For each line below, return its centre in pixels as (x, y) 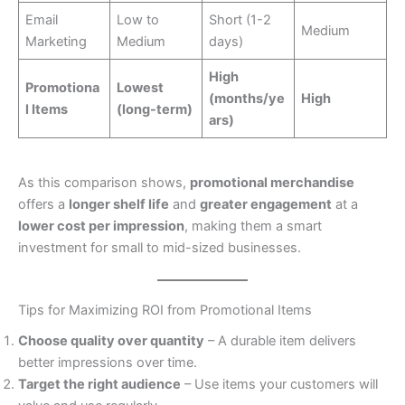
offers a (43, 204)
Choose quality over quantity (111, 341)
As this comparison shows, (104, 182)
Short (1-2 (240, 20)
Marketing (57, 42)
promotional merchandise (272, 182)
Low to (138, 20)
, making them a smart (253, 226)
